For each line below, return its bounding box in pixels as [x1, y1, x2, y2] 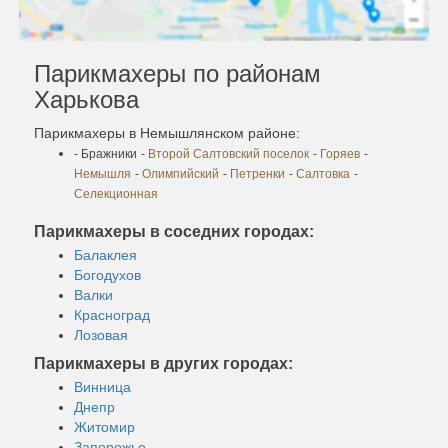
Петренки [230, 166, 285, 181]
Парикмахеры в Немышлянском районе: [34, 124, 300, 141]
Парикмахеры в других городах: [34, 354, 293, 372]
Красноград [74, 306, 150, 323]
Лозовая [74, 326, 128, 343]
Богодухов [74, 266, 141, 283]
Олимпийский [142, 166, 219, 181]
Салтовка [296, 166, 350, 181]
